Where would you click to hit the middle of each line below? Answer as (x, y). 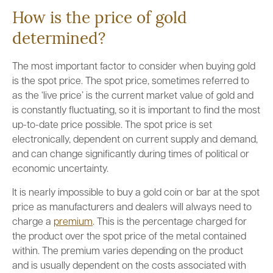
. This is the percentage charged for (170, 222)
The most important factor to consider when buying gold (134, 67)
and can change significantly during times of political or (131, 155)
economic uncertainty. (60, 169)
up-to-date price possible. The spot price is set (112, 126)
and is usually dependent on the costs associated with (129, 266)
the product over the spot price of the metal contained (129, 237)
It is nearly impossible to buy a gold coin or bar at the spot (136, 193)
